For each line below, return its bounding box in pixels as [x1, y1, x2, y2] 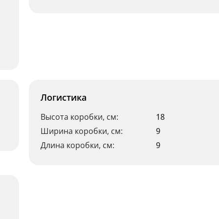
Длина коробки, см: [41, 140, 114, 151]
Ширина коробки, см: [41, 126, 123, 136]
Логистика [41, 91, 87, 103]
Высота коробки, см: [41, 111, 118, 122]
